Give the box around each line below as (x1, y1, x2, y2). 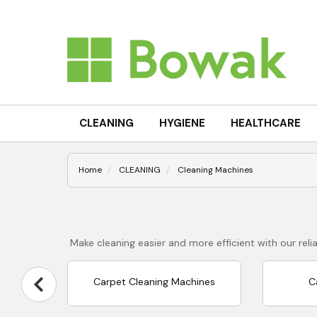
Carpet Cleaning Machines (93, 275, 215, 289)
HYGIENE (158, 116, 205, 130)
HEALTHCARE (230, 116, 301, 130)
